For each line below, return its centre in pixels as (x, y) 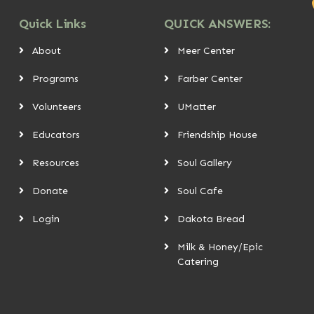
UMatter (196, 107)
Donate (50, 191)
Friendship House (217, 135)
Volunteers (57, 107)
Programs (56, 78)
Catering (198, 261)
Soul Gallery (204, 163)
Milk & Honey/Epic (220, 247)
